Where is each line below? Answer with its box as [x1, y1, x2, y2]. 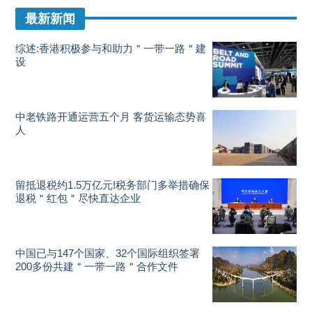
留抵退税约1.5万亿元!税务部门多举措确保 [15, 179, 210, 191]
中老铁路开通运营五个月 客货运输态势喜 [15, 111, 207, 123]
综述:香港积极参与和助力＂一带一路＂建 [15, 42, 207, 54]
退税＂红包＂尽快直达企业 [15, 192, 141, 204]
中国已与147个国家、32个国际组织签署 [15, 247, 201, 259]
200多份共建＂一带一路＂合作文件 [15, 260, 179, 272]
